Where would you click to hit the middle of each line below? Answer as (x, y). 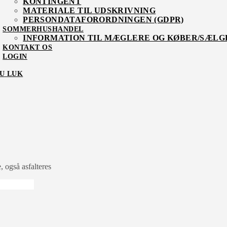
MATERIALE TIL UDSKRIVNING (89, 10)
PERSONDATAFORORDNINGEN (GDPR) (103, 20)
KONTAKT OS (28, 47)
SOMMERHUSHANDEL (43, 29)
